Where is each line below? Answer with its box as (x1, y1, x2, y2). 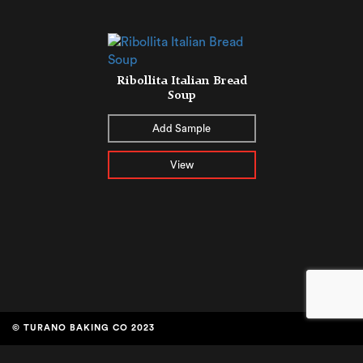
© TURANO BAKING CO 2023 (12, 322, 155, 332)
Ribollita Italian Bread (116, 73, 247, 88)
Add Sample (152, 122, 211, 134)
